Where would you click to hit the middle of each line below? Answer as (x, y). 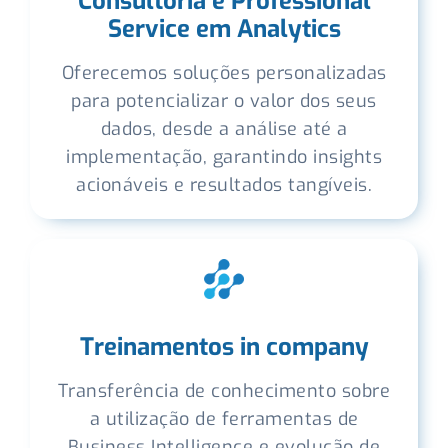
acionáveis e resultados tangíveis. (224, 185)
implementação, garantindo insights (224, 157)
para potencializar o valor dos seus (224, 101)
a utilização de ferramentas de (224, 419)
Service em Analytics (224, 29)
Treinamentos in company (224, 347)
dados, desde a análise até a (224, 129)
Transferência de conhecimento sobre (224, 391)
